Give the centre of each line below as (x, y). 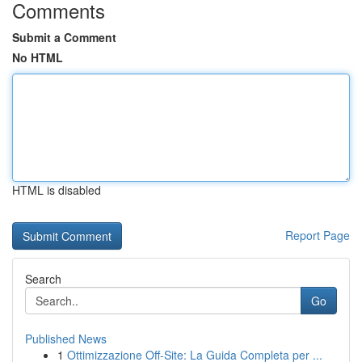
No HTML (38, 57)
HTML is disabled (57, 190)
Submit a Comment (64, 37)
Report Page (318, 235)
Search (43, 279)
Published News (66, 339)
